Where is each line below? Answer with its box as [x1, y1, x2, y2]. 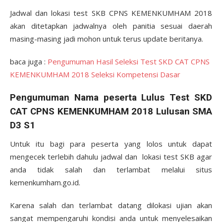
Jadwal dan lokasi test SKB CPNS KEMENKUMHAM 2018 [10, 8, 212, 18]
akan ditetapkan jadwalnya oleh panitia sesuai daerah [10, 21, 212, 31]
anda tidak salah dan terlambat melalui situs [10, 165, 212, 174]
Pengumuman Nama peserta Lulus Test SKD [10, 92, 212, 103]
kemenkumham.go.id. [10, 177, 80, 187]
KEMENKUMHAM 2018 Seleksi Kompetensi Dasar [10, 69, 180, 79]
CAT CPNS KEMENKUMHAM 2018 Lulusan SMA [10, 106, 212, 117]
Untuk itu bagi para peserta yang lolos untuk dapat [10, 139, 212, 149]
